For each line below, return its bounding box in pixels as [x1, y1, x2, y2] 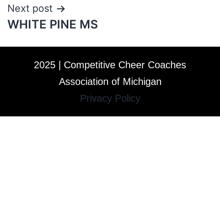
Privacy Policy [80, 93, 140, 104]
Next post [7, 2, 53, 14]
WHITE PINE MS [7, 17, 98, 31]
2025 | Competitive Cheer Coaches [34, 59, 186, 70]
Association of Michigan [58, 76, 162, 87]
